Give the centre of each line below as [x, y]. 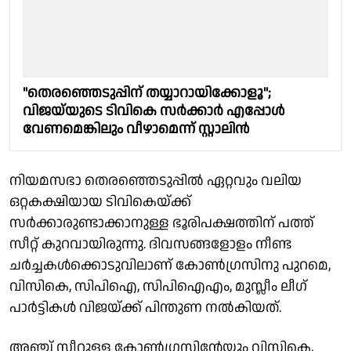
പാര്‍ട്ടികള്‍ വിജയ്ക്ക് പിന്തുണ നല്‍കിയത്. [145, 307]
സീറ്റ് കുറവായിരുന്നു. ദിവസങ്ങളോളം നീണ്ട [150, 244]
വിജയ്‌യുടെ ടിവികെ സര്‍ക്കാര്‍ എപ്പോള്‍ [154, 110]
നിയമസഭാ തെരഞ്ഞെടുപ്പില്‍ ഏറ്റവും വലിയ [156, 180]
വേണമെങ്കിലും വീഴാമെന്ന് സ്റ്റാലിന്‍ [136, 128]
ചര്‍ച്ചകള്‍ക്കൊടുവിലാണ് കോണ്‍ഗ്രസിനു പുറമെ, [170, 265]
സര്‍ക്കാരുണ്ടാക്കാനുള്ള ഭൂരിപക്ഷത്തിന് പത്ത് [162, 223]
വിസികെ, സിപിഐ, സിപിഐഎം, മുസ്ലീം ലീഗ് [158, 286]
